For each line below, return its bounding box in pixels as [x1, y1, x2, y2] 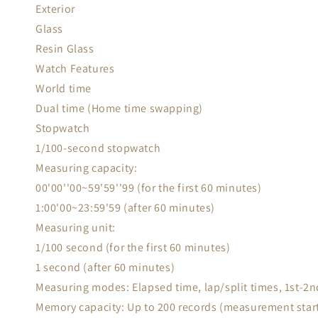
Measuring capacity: [35, 160, 138, 175]
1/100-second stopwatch [35, 141, 161, 155]
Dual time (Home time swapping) [35, 101, 203, 116]
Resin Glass [35, 41, 94, 56]
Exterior [35, 1, 75, 16]
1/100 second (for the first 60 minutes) [35, 240, 231, 255]
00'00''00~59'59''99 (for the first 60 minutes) [35, 180, 262, 195]
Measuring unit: [35, 220, 116, 235]
